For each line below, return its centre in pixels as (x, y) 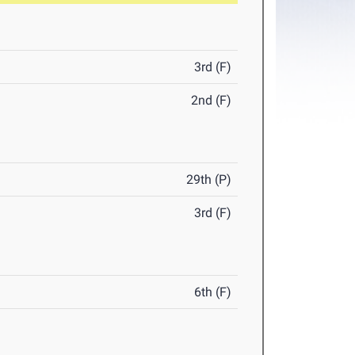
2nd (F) (212, 101)
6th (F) (213, 292)
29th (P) (209, 180)
